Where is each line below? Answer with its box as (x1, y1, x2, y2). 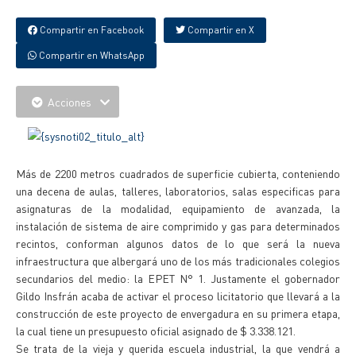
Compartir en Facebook (37, 24, 144, 36)
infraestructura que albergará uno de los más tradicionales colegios (16, 253, 340, 268)
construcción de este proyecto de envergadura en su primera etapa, (16, 306, 340, 320)
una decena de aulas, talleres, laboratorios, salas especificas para (16, 184, 340, 198)
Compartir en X (185, 24, 254, 36)
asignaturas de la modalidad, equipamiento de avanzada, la (16, 201, 340, 215)
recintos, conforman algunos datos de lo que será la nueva (16, 236, 340, 250)
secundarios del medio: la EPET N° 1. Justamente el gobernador (16, 271, 340, 285)
